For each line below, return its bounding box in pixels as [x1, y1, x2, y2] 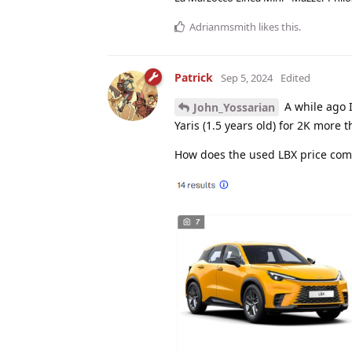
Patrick [174, 69, 213, 85]
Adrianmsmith [189, 19, 256, 34]
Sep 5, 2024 [221, 70, 273, 85]
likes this [256, 19, 299, 34]
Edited [280, 70, 310, 85]
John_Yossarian [193, 100, 275, 115]
